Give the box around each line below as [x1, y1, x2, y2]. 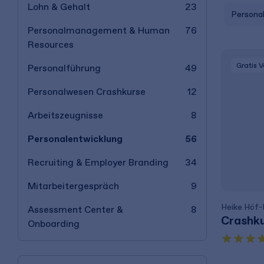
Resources [28, 39, 74, 50]
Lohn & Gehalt [28, 1, 90, 12]
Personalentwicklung [28, 133, 123, 144]
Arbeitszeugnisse [28, 110, 103, 121]
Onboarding [28, 218, 80, 229]
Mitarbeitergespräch [28, 180, 119, 192]
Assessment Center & [28, 204, 123, 215]
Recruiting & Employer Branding [28, 157, 169, 168]
